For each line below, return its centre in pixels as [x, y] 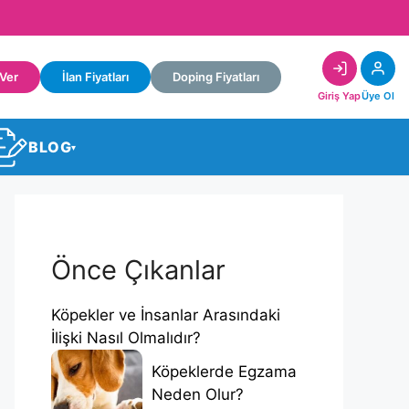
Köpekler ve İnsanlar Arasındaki [166, 315]
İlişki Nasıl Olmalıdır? [126, 337]
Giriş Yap [339, 96]
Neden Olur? [198, 395]
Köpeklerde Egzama [224, 372]
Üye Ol [378, 96]
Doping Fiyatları [216, 77]
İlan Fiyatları [95, 77]
